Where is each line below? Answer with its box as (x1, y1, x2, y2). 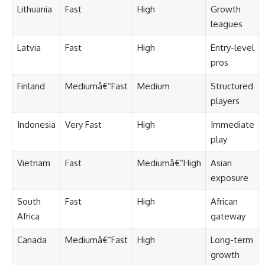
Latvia (17, 42, 41, 53)
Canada (17, 234, 47, 245)
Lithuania (17, 4, 52, 15)
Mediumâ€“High (137, 157, 201, 169)
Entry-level (210, 42, 254, 53)
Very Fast (64, 119, 102, 130)
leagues (210, 18, 243, 30)
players (210, 95, 240, 106)
